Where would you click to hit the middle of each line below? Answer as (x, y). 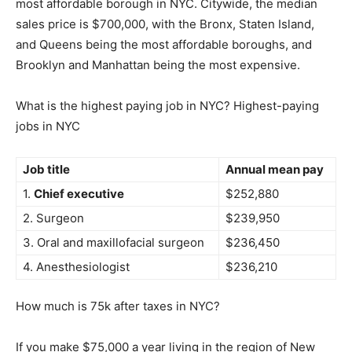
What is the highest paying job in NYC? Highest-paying (167, 106)
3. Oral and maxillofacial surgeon (114, 242)
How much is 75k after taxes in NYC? (118, 306)
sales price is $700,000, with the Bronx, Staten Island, (165, 24)
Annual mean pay (275, 169)
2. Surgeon (53, 218)
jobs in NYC (48, 126)
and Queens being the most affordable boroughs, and (164, 44)
